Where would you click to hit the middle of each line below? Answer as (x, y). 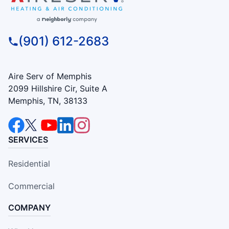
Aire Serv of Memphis (50, 76)
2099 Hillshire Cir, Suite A (58, 89)
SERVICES (28, 140)
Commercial (31, 186)
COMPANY (29, 208)
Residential (29, 164)
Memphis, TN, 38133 (48, 101)
